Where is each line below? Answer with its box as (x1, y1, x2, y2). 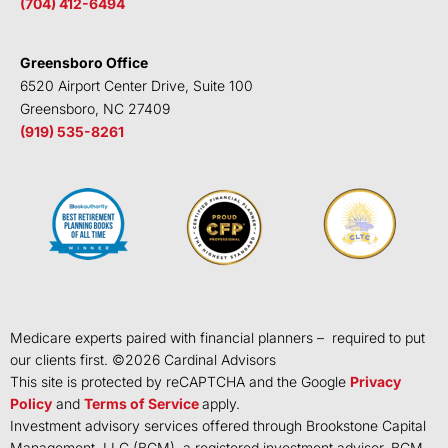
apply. (202, 395, 240, 413)
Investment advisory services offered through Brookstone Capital (10, 417, 426, 435)
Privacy (350, 373, 401, 391)
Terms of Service (84, 395, 199, 413)
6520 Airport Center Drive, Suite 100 (20, 76, 253, 94)
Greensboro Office (20, 53, 148, 71)
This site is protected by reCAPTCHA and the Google (10, 373, 350, 391)
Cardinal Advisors (160, 351, 276, 369)
